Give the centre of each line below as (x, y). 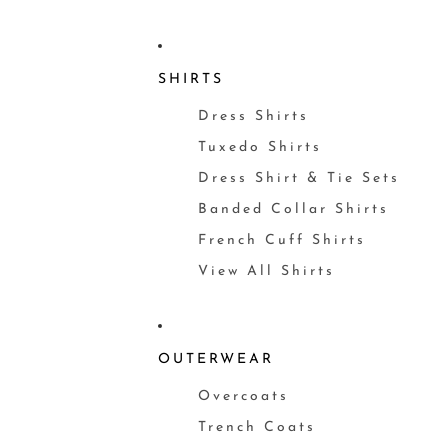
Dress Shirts (253, 116)
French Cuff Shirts (281, 240)
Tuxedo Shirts (259, 147)
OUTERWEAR (215, 359)
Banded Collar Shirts (293, 209)
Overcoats (243, 396)
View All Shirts (266, 271)
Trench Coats (256, 427)
